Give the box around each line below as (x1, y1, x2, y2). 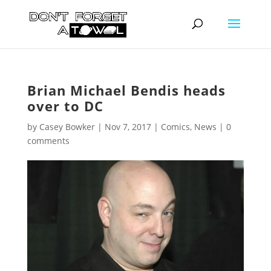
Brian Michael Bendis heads (27, 81, 226, 99)
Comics (160, 121, 190, 132)
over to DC (27, 97, 103, 115)
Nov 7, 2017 (104, 121, 151, 132)
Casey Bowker (39, 121, 95, 132)
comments (27, 135, 70, 146)
